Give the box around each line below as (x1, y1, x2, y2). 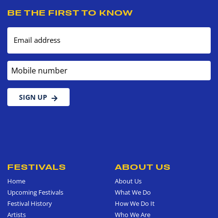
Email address (14, 35, 60, 46)
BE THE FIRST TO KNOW (7, 8, 133, 18)
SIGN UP (19, 92, 47, 103)
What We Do (115, 188, 151, 197)
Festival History (7, 199, 52, 208)
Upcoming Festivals (7, 188, 63, 197)
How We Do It (115, 199, 155, 208)
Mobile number (7, 60, 58, 71)
